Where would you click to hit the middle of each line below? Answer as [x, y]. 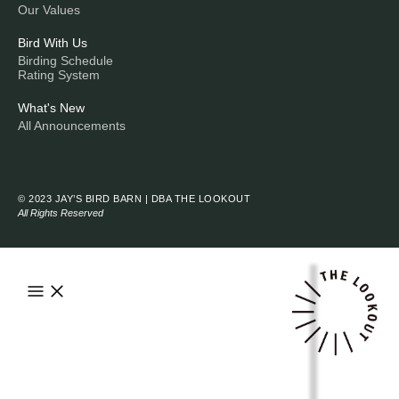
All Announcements [72, 126]
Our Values [49, 10]
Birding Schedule [65, 61]
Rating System [59, 75]
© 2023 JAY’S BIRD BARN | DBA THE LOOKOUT [134, 199]
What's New [51, 108]
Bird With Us [53, 43]
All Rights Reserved [61, 213]
